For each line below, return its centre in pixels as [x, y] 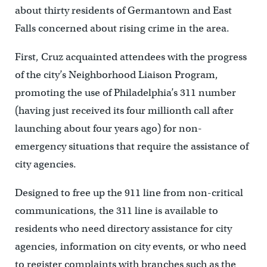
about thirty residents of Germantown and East [123, 11]
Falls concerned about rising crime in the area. [122, 29]
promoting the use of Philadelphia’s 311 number [125, 93]
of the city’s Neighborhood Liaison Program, [116, 75]
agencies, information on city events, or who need [130, 247]
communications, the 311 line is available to [116, 211]
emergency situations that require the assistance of [131, 147]
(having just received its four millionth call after [124, 111]
